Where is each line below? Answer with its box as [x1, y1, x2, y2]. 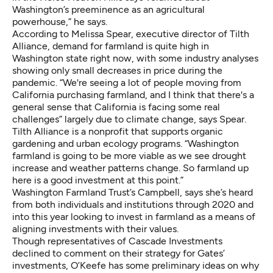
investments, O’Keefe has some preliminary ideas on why [12, 259, 259, 271]
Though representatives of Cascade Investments [12, 235, 222, 247]
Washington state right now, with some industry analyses [12, 52, 258, 64]
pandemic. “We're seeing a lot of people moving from [12, 76, 241, 88]
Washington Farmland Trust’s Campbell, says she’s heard [12, 186, 253, 198]
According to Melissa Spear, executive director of [12, 27, 230, 40]
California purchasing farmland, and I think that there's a [12, 88, 254, 101]
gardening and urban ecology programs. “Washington [12, 137, 239, 149]
